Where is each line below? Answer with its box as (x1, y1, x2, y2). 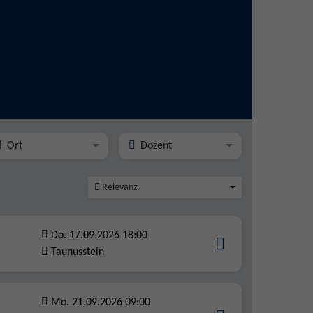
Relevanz (102, 182, 138, 193)
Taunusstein (50, 247, 104, 258)
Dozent (140, 140, 172, 152)
